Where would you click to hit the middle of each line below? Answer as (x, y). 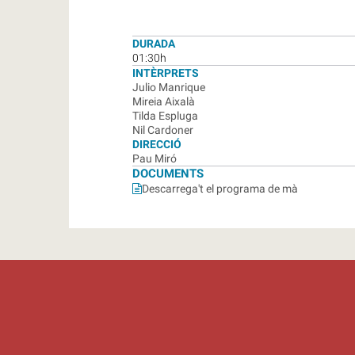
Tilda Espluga (165, 115)
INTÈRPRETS (166, 73)
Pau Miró (155, 158)
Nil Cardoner (163, 130)
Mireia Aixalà (164, 101)
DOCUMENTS (168, 173)
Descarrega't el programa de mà (220, 188)
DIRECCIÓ (157, 144)
